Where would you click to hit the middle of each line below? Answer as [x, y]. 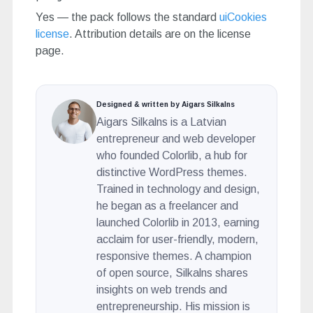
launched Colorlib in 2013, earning [177, 222]
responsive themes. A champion [174, 256]
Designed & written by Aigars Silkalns [165, 104]
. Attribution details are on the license [160, 34]
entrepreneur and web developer [176, 138]
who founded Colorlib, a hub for [172, 155]
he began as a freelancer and [167, 205]
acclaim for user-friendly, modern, [177, 239]
